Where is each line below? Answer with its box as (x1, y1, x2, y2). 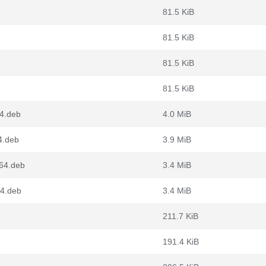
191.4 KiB (163, 237, 199, 246)
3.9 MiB (163, 135, 191, 144)
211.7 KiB (163, 211, 198, 221)
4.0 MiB (163, 109, 191, 119)
